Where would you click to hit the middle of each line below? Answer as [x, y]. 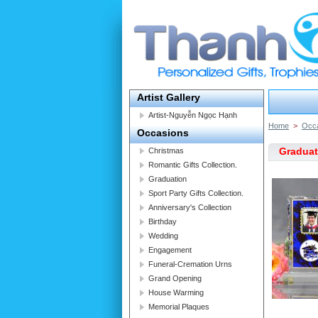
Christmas [166, 150]
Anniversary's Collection [190, 207]
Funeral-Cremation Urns [190, 264]
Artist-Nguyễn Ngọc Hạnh [193, 115]
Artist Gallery [169, 97]
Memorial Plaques [179, 307]
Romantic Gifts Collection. [193, 165]
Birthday [163, 221]
